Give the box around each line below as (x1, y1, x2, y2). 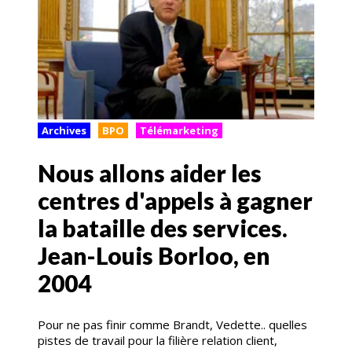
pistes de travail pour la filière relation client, (38, 332, 277, 349)
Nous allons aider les (38, 159, 262, 188)
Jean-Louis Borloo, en (38, 241, 270, 270)
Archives (42, 123, 86, 137)
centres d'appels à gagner (38, 186, 313, 215)
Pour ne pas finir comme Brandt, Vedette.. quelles (38, 317, 307, 333)
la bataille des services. (38, 214, 288, 243)
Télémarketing (140, 123, 218, 137)
